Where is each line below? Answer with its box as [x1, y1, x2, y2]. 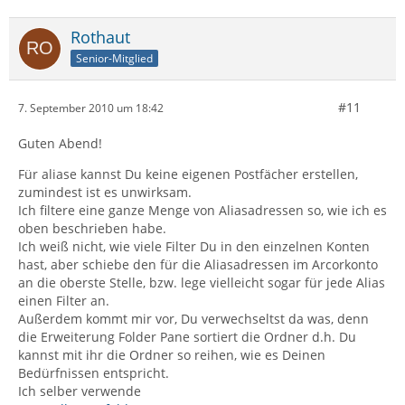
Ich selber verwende [18, 382, 141, 400]
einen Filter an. [18, 292, 109, 310]
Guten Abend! [18, 135, 102, 153]
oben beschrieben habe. [18, 220, 166, 238]
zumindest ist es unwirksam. [18, 184, 192, 202]
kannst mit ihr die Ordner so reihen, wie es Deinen [18, 346, 325, 364]
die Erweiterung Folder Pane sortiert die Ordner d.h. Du [18, 328, 356, 346]
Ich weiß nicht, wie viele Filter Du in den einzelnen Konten [18, 238, 370, 256]
